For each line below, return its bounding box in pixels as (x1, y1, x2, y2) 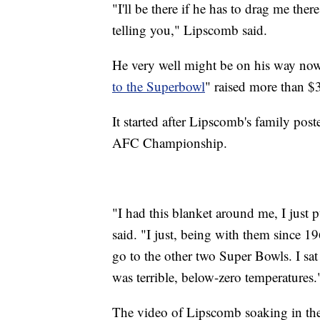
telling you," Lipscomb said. (112, 20, 267, 39)
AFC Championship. (112, 133, 227, 151)
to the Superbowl (112, 76, 205, 95)
